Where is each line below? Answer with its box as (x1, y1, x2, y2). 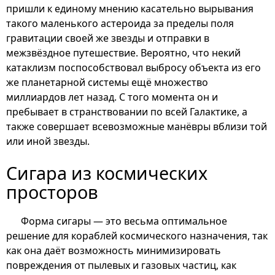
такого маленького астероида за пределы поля (6, 16, 234, 30)
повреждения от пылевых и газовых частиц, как (6, 258, 236, 272)
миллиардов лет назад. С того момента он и (6, 90, 218, 104)
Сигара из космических (6, 160, 207, 185)
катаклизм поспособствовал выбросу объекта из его (6, 60, 261, 74)
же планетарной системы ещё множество (6, 75, 208, 89)
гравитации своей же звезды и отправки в (6, 31, 209, 45)
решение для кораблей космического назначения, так (6, 228, 268, 242)
